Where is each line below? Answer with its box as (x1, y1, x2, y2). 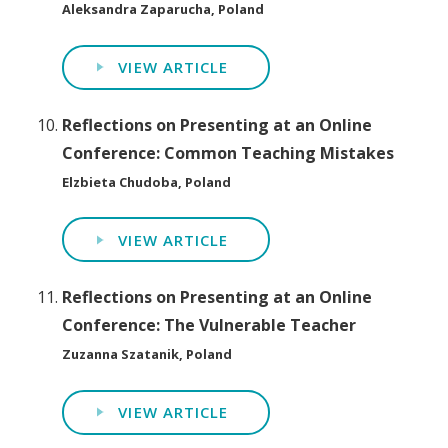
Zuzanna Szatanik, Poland (62, 345, 233, 364)
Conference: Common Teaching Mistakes (62, 141, 395, 164)
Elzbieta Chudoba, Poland (62, 172, 232, 191)
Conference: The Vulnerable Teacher (62, 314, 357, 337)
